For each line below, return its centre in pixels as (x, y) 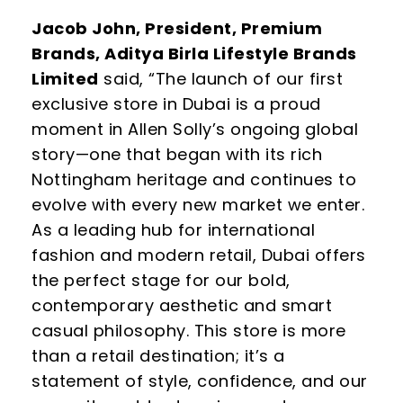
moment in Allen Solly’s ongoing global (195, 129)
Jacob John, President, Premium (177, 28)
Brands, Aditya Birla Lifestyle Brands (194, 53)
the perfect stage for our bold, (161, 280)
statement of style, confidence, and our (200, 381)
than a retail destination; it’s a (158, 355)
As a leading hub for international (173, 229)
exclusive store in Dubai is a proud (176, 103)
